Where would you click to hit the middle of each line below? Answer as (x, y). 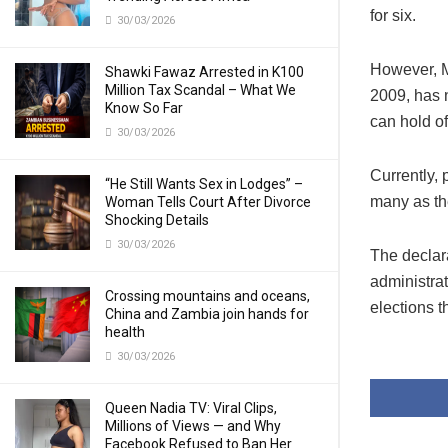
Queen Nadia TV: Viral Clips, (191, 408)
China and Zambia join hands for (207, 314)
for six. (393, 16)
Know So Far (144, 108)
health (125, 332)
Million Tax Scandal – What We (200, 90)
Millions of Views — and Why (193, 426)
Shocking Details (157, 220)
